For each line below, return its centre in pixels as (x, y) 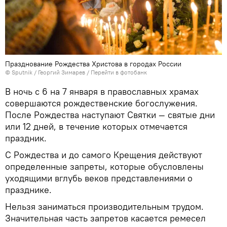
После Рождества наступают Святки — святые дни (110, 115)
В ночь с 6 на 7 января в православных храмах (102, 91)
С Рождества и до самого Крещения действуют (104, 155)
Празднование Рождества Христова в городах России (93, 64)
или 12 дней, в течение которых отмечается (96, 126)
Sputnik (23, 72)
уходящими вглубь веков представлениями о (99, 178)
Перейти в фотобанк (119, 72)
